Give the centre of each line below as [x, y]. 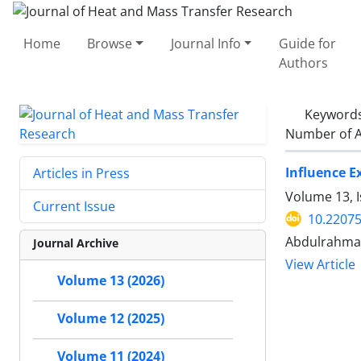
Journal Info [205, 43]
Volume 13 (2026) [111, 280]
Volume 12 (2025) [111, 318]
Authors [303, 62]
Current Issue [74, 206]
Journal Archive [76, 243]
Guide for [307, 43]
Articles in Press [81, 173]
